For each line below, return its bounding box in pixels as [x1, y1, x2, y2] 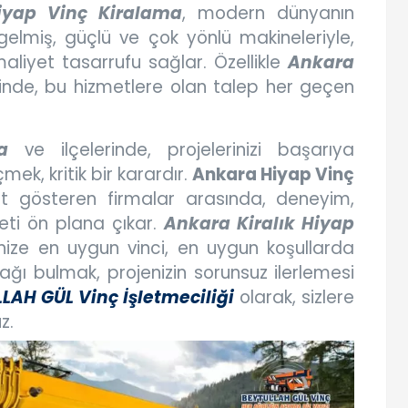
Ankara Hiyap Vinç [192, 162, 355, 188]
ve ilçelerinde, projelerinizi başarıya [7, 138, 355, 163]
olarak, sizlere [234, 285, 355, 311]
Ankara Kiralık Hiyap [164, 211, 355, 237]
